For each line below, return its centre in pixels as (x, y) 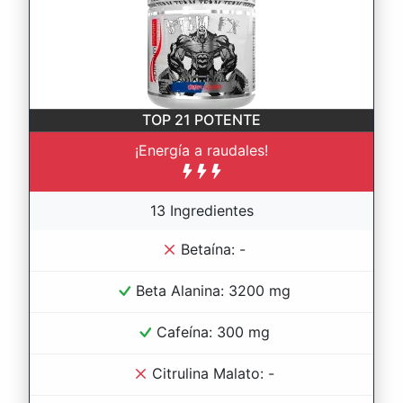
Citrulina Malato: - (213, 374)
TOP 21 (168, 120)
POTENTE (228, 120)
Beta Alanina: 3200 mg (213, 291)
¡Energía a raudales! (201, 151)
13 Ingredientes (201, 211)
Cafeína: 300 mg (213, 332)
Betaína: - (213, 250)
